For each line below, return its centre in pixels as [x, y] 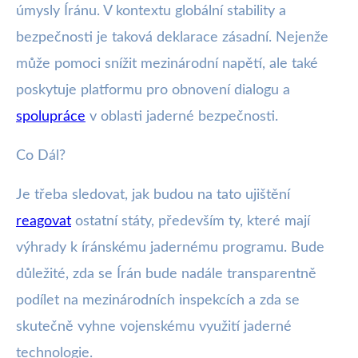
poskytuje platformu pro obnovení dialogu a [153, 90]
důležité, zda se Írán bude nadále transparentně [166, 274]
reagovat [44, 221]
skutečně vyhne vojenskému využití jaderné [154, 327]
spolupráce [51, 117]
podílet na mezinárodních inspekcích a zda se [158, 300]
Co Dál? [41, 156]
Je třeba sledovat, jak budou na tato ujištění [153, 195]
